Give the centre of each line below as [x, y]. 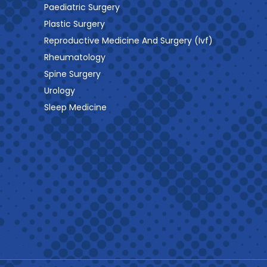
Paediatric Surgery [82, 7]
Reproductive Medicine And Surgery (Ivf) [128, 41]
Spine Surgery [72, 74]
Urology [60, 91]
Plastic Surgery [74, 24]
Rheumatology [75, 58]
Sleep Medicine [75, 108]
